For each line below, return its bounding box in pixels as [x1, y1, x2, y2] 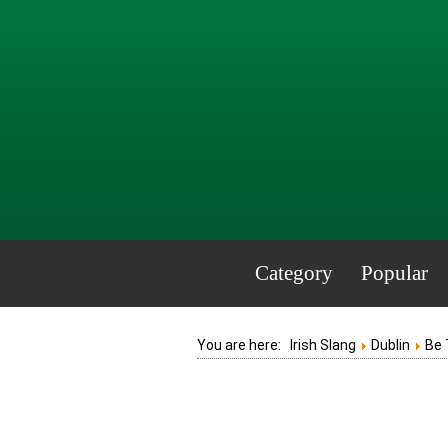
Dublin [371, 337, 410, 353]
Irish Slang [290, 337, 356, 353]
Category [254, 261, 333, 285]
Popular [360, 261, 428, 285]
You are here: [197, 337, 290, 353]
